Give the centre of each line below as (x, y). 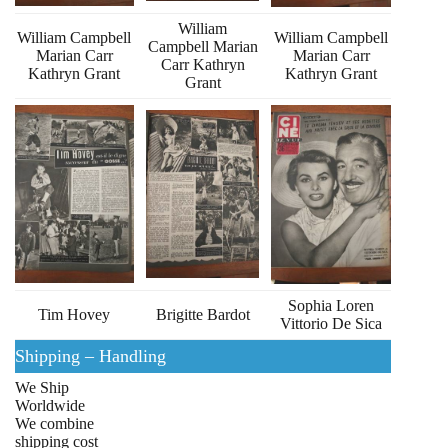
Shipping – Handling (90, 356)
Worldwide (50, 406)
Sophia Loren (331, 306)
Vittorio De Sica (331, 324)
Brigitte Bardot (202, 315)
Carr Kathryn (202, 65)
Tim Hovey (74, 315)
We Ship (42, 388)
